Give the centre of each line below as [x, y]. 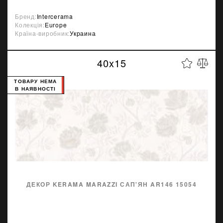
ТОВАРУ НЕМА [36, 81]
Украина [83, 33]
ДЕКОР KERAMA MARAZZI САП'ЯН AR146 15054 [111, 184]
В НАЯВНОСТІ [36, 89]
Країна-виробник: [42, 33]
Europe [56, 25]
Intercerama [55, 16]
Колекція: [30, 25]
